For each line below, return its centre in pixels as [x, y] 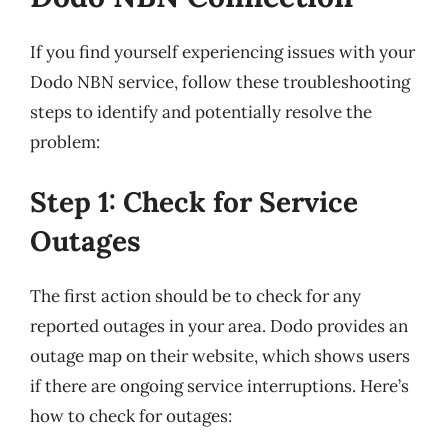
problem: [65, 142]
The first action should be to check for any [195, 295]
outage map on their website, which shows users [220, 355]
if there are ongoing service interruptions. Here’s [219, 385]
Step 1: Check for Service [194, 201]
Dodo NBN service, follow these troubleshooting [220, 82]
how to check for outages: [131, 415]
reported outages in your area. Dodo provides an [219, 325]
